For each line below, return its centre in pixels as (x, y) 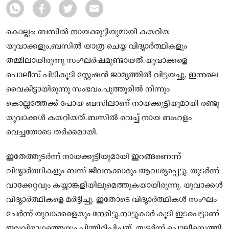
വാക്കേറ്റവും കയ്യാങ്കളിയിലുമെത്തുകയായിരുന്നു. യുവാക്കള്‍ (114, 185)
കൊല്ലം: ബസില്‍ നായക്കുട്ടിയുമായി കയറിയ (88, 32)
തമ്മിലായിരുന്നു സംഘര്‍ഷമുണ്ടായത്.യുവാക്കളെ (97, 61)
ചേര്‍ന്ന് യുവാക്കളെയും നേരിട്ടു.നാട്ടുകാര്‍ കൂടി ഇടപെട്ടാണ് (113, 214)
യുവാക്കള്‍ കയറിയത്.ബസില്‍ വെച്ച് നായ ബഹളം (99, 118)
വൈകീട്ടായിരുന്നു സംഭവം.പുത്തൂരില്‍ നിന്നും (88, 89)
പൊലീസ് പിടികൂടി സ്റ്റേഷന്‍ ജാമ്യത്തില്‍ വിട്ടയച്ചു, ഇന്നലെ (112, 75)
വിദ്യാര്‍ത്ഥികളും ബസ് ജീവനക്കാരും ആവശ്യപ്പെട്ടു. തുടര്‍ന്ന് (113, 171)
